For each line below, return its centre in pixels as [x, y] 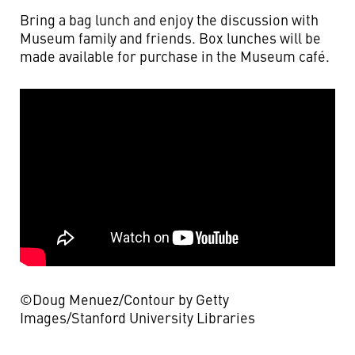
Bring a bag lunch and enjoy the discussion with [169, 19]
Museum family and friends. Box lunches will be [170, 38]
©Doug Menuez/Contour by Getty [124, 299]
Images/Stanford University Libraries [137, 317]
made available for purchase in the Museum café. [175, 56]
